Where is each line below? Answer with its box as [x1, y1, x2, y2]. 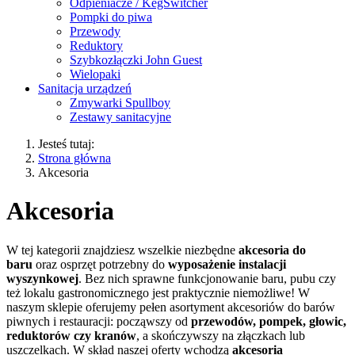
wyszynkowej [6, 271, 78, 285]
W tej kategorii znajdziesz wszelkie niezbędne [6, 242, 239, 257]
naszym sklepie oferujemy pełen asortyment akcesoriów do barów [6, 300, 335, 314]
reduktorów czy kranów [6, 328, 136, 342]
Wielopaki [70, 67, 120, 81]
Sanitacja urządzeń [38, 82, 132, 95]
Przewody [70, 25, 120, 38]
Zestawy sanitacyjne [70, 110, 171, 124]
